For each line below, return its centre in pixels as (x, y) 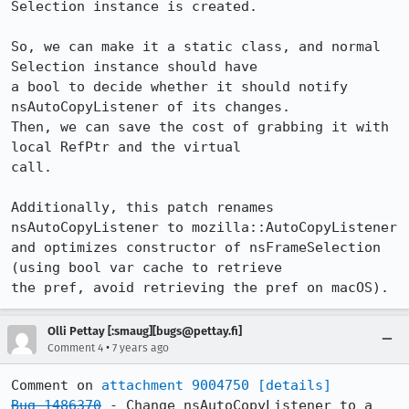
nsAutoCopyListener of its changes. (151, 107)
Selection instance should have (134, 67)
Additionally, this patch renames (142, 207)
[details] (294, 385)
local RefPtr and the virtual (126, 147)
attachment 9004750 (175, 385)
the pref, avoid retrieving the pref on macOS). (200, 288)
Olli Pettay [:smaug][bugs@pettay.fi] (145, 331)
